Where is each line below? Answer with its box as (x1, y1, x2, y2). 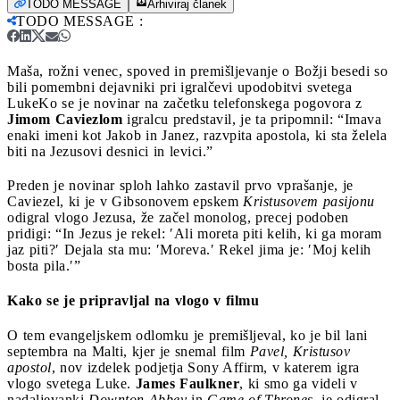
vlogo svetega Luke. (7, 376, 136, 392)
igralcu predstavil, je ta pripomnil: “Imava (122, 111, 381, 127)
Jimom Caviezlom (7, 111, 122, 127)
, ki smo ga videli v (239, 376, 358, 392)
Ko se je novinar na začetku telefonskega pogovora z (38, 95, 362, 111)
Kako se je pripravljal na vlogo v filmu (7, 293, 259, 309)
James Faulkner (135, 376, 239, 392)
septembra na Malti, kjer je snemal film (7, 344, 250, 360)
